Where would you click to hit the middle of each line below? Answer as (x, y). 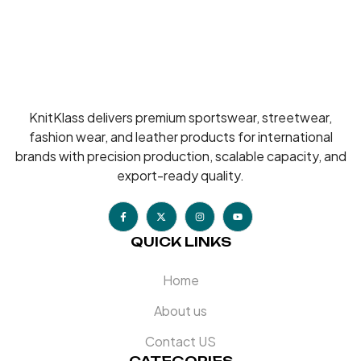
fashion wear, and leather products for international (180, 137)
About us (180, 311)
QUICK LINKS (180, 242)
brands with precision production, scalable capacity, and (180, 156)
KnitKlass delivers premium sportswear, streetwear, (180, 118)
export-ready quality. (180, 176)
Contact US (180, 342)
